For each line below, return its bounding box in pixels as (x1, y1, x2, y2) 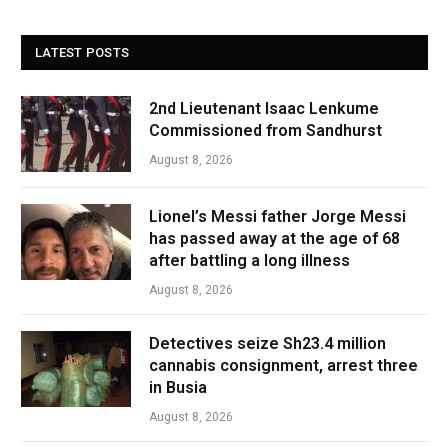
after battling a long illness (149, 251, 350, 270)
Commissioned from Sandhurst (149, 121, 382, 140)
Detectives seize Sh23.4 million (149, 334, 386, 353)
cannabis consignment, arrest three (149, 356, 418, 375)
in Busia (149, 378, 207, 397)
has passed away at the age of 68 (149, 229, 400, 248)
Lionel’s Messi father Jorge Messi (149, 207, 406, 226)
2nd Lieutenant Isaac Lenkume (149, 99, 379, 118)
